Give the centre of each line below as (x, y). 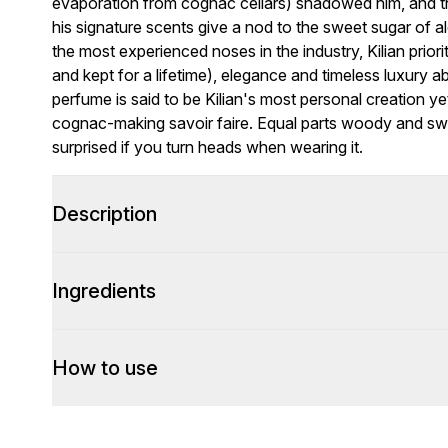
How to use (105, 368)
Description (104, 214)
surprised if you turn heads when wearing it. (207, 147)
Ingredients (104, 291)
